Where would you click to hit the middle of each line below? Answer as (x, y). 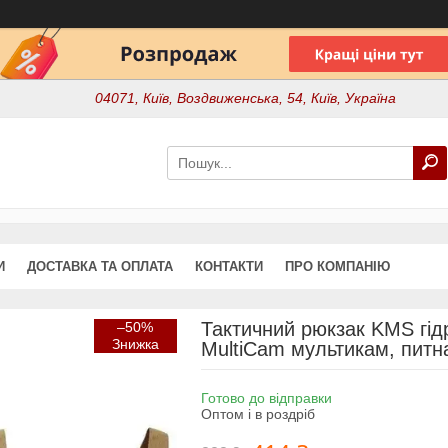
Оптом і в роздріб (257, 413)
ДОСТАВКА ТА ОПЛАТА (100, 266)
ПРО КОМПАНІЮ (337, 266)
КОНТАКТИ (229, 266)
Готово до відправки (266, 397)
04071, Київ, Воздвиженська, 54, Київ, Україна (246, 98)
